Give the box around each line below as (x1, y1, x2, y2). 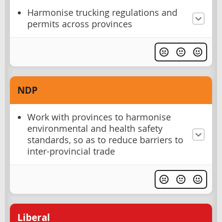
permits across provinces (27, 18, 132, 30)
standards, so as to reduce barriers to (27, 134, 183, 146)
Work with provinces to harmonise (27, 111, 171, 123)
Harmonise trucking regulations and (27, 7, 177, 18)
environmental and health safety (27, 123, 163, 135)
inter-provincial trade (27, 146, 115, 158)
